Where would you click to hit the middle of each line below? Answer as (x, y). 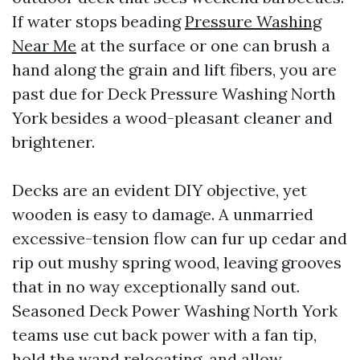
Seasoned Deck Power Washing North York (175, 311)
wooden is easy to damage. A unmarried (163, 214)
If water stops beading (98, 21)
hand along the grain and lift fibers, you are (174, 70)
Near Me (44, 45)
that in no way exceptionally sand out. (156, 286)
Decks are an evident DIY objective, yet (160, 190)
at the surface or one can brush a (203, 45)
